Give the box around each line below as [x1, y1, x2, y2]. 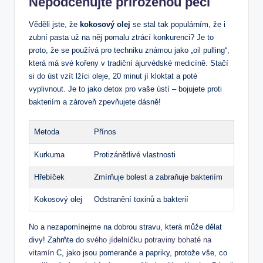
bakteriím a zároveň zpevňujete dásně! [29, 97, 161, 106]
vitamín [29, 248, 54, 257]
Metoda [34, 127, 59, 136]
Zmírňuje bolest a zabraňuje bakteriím [94, 172, 222, 181]
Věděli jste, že [29, 19, 80, 29]
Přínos [94, 127, 116, 136]
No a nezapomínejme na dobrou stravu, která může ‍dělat [29, 222, 222, 231]
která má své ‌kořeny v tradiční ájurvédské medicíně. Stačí [29, 58, 228, 68]
